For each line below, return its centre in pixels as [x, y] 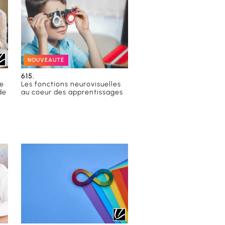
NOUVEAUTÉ [46, 60]
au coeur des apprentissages [72, 92]
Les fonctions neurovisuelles [71, 84]
